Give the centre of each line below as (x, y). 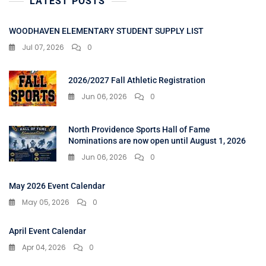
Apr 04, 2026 (44, 248)
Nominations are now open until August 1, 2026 (157, 141)
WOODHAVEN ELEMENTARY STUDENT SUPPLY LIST (106, 31)
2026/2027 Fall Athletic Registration (137, 80)
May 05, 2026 (46, 202)
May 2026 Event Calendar (57, 186)
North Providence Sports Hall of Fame (139, 130)
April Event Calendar (47, 231)
